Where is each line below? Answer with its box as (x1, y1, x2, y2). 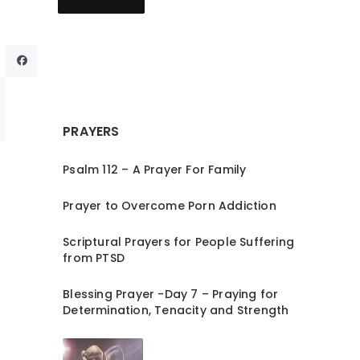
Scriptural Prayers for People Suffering (63, 233, 295, 250)
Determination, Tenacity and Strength (63, 301, 289, 318)
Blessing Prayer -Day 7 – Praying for (63, 285, 279, 302)
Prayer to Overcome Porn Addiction (63, 197, 276, 214)
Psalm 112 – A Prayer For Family (63, 161, 247, 178)
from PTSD (63, 249, 125, 266)
